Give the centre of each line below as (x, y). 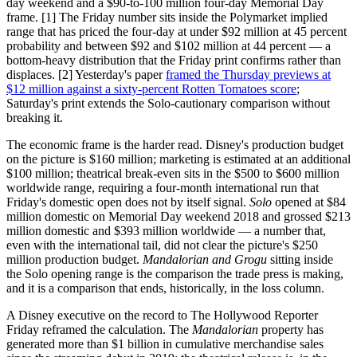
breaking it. (35, 117)
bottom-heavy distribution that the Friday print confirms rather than (174, 60)
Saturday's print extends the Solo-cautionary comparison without (168, 103)
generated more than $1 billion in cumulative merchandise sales (165, 343)
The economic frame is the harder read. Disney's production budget (175, 144)
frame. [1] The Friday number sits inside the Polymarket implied (167, 17)
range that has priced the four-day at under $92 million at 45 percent (177, 31)
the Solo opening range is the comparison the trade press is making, (175, 273)
